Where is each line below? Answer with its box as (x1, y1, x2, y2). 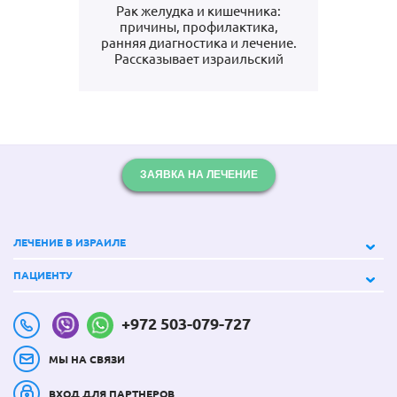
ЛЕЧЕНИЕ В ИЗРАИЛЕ (13, 237, 126, 248)
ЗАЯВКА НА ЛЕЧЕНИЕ (139, 168, 258, 181)
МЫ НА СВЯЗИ (49, 354, 125, 366)
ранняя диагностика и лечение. (100, 35, 297, 51)
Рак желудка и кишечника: (116, 4, 281, 19)
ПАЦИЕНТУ (13, 269, 73, 281)
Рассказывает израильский (113, 51, 284, 66)
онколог (172, 67, 225, 82)
